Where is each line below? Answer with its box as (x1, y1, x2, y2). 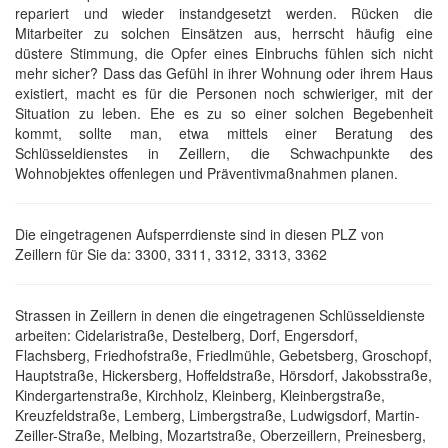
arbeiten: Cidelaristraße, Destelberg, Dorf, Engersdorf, (15, 325, 358, 345)
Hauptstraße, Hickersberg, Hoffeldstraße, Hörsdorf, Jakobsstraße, (15, 365, 432, 385)
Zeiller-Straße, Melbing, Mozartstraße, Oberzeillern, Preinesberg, (15, 425, 426, 445)
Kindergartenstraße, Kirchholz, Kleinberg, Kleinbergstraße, (15, 385, 385, 405)
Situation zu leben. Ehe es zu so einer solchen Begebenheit (15, 103, 433, 123)
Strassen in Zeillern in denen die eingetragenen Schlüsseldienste (15, 305, 425, 325)
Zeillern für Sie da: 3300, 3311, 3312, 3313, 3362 (15, 244, 327, 264)
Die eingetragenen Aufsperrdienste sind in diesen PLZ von (15, 224, 384, 244)
